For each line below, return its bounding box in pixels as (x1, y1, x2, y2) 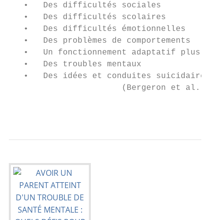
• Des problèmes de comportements (9, 36, 191, 45)
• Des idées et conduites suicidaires (9, 72, 210, 81)
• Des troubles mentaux (9, 60, 141, 69)
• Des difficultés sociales (9, 1, 161, 10)
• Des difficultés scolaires (9, 13, 166, 22)
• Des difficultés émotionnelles (9, 25, 186, 33)
